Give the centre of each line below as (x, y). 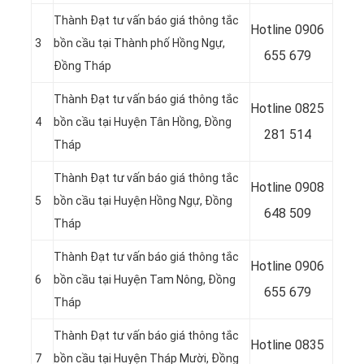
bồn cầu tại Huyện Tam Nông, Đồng (145, 280)
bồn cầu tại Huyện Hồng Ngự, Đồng (143, 201)
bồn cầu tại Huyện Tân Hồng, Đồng (143, 122)
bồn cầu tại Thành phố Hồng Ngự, (139, 43)
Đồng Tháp (82, 66)
